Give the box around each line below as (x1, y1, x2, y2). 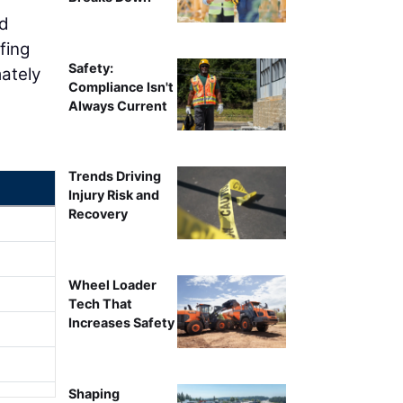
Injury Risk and (67, 187, 159, 203)
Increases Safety (67, 315, 175, 331)
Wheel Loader (67, 277, 157, 293)
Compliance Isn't (67, 78, 174, 94)
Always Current (67, 97, 167, 113)
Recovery (67, 206, 128, 222)
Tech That (67, 296, 132, 312)
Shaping (67, 385, 120, 401)
